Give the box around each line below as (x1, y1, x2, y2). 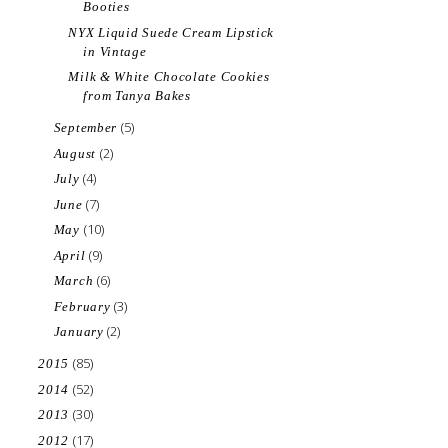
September (53, 120, 121, 135)
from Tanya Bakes (83, 88, 191, 103)
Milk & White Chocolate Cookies (68, 69, 270, 84)
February (53, 298, 115, 314)
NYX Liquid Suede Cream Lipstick (68, 24, 275, 40)
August (53, 145, 100, 161)
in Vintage (83, 43, 147, 59)
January (53, 324, 108, 339)
